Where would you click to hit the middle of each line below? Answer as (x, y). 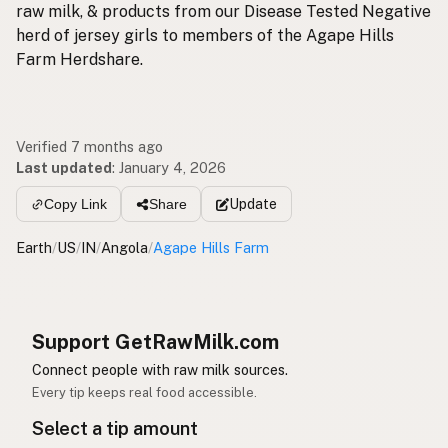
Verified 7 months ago (89, 147)
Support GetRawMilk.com (155, 341)
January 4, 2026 (172, 168)
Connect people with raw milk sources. (160, 369)
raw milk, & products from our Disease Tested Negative (223, 12)
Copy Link (75, 204)
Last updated (64, 168)
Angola (124, 247)
